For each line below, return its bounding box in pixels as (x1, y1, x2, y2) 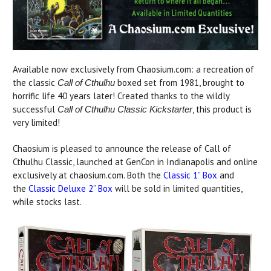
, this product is (192, 103, 252, 115)
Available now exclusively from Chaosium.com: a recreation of (13, 64, 254, 75)
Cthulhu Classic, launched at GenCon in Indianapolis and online (13, 156, 258, 168)
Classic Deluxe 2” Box (28, 183, 113, 194)
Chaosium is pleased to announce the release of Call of (13, 143, 231, 154)
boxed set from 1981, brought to (115, 77, 244, 88)
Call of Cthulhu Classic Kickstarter (57, 104, 192, 114)
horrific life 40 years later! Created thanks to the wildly (13, 90, 229, 102)
